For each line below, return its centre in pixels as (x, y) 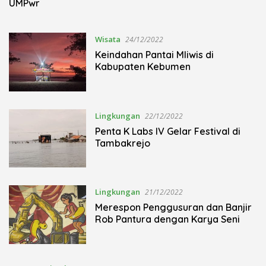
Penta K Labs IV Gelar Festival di (163, 131)
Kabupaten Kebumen (142, 67)
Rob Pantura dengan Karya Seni (167, 219)
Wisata (107, 39)
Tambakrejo (122, 143)
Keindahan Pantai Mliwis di (154, 55)
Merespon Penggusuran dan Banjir (173, 208)
